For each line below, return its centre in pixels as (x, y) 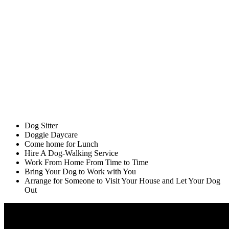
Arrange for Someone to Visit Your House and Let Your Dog (122, 181)
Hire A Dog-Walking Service (71, 153)
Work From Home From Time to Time (86, 163)
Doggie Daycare (51, 135)
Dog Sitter (41, 126)
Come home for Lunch (61, 144)
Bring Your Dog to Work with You (80, 172)
